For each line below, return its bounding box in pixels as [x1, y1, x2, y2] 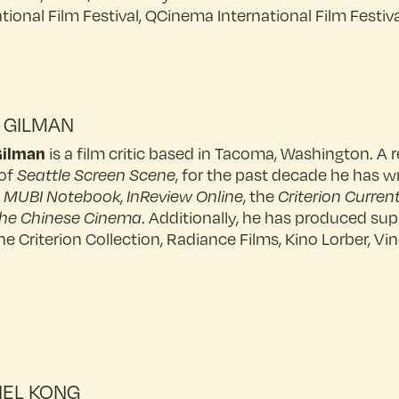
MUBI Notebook [4, 186, 120, 206]
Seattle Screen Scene [13, 165, 175, 184]
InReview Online [126, 186, 243, 206]
